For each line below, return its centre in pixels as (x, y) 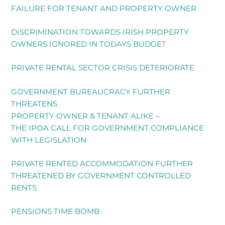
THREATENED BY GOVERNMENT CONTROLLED (101, 176)
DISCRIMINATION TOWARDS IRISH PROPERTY (100, 32)
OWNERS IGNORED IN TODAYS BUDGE (87, 44)
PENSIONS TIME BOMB (55, 212)
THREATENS (34, 104)
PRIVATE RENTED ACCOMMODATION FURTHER (102, 164)
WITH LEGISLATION (49, 140)
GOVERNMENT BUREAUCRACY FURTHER (91, 92)
